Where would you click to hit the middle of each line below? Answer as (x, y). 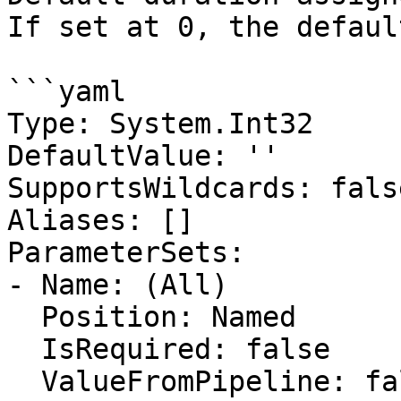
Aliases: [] (101, 220)
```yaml (67, 91)
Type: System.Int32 (160, 124)
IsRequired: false (24, 349)
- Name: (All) (118, 285)
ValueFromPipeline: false (24, 381)
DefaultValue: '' (143, 156)
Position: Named (24, 317)
